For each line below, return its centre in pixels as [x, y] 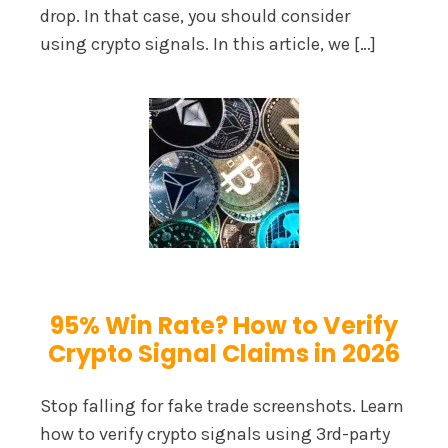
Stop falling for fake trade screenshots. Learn [222, 405]
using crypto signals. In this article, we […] [208, 43]
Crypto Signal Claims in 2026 [224, 353]
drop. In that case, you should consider [195, 15]
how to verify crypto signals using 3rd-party [215, 433]
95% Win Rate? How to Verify [224, 325]
